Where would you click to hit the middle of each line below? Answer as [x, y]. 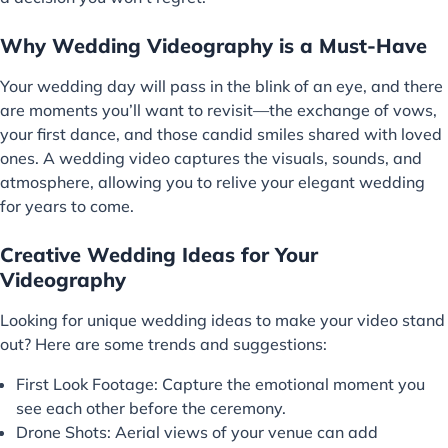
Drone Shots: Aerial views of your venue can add [197, 431]
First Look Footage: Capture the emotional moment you [220, 383]
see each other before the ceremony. [151, 407]
